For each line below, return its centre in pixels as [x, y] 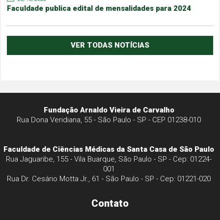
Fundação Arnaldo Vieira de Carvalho [109, 110]
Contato [110, 204]
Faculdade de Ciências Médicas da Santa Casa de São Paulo [109, 150]
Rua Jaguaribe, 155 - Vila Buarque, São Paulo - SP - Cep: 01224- [109, 159]
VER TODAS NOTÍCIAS [110, 45]
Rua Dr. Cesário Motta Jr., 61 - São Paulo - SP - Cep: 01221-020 [109, 179]
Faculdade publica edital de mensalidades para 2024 [99, 9]
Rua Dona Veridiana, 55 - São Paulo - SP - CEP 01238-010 [109, 120]
